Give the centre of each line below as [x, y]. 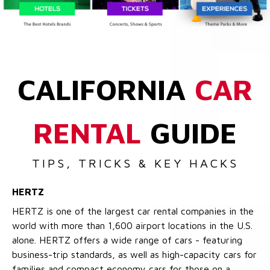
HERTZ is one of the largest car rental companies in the [133, 211]
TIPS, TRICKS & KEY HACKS [135, 163]
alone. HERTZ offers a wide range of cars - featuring [127, 240]
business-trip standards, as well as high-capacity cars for [134, 255]
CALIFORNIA [106, 89]
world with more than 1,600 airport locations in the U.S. [132, 226]
